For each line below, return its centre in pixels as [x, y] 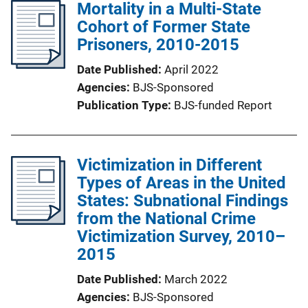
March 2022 [196, 279]
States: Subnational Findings [183, 200]
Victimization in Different [169, 165]
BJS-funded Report [223, 105]
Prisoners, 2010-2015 [158, 44]
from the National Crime [166, 218]
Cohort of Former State [164, 26]
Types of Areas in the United [181, 183]
